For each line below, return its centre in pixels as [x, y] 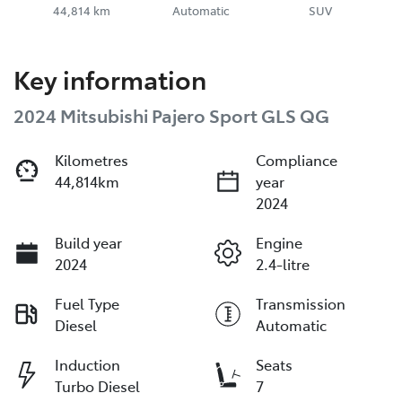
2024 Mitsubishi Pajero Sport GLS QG [171, 115]
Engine [279, 243]
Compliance [297, 160]
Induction [87, 365]
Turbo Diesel [97, 386]
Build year [88, 243]
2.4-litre [283, 264]
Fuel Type [87, 304]
